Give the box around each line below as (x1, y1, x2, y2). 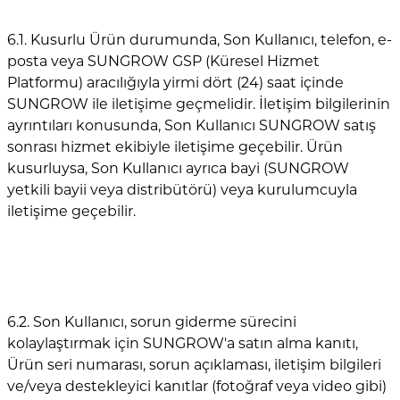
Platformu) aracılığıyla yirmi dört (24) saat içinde (7, 73, 344, 91)
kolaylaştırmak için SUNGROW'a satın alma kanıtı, (7, 334, 358, 352)
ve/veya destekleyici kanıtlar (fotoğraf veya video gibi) (7, 377, 387, 395)
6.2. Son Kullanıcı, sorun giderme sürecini (7, 312, 296, 330)
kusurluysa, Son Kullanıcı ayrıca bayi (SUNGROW (7, 159, 349, 177)
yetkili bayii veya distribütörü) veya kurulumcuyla (7, 180, 357, 198)
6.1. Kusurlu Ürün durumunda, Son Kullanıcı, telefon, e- (7, 30, 392, 48)
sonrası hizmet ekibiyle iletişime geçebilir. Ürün (7, 137, 343, 155)
